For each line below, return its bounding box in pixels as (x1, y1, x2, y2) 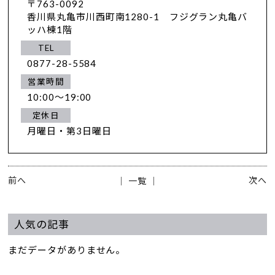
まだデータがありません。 (8, 244, 126, 256)
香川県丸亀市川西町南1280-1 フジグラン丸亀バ (27, 10, 247, 22)
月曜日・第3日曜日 (27, 125, 112, 136)
